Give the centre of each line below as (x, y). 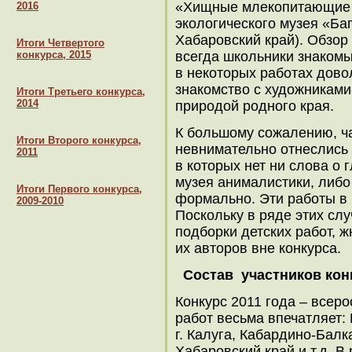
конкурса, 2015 (54, 55)
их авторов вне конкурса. (258, 248)
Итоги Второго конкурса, (79, 140)
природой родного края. (255, 106)
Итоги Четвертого (60, 43)
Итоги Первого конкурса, (79, 189)
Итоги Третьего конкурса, (81, 92)
